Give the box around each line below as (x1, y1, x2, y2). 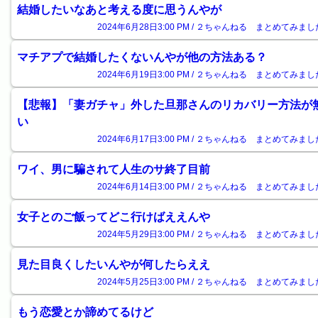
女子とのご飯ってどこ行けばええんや (17, 211, 210, 223)
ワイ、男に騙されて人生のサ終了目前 (17, 163, 210, 175)
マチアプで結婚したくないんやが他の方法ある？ (17, 51, 267, 63)
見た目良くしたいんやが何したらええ (17, 258, 210, 270)
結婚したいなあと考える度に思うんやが (17, 4, 221, 16)
